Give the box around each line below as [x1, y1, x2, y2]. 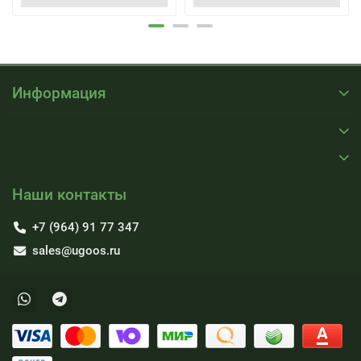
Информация [12, 84, 106, 102]
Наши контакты [12, 185, 127, 204]
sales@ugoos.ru [32, 243, 120, 258]
